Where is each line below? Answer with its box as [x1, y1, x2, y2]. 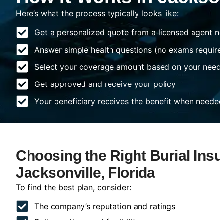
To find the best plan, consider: [16, 182, 131, 192]
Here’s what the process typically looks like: [16, 8, 179, 18]
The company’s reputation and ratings [34, 201, 175, 212]
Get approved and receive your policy [34, 79, 176, 89]
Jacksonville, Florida [16, 164, 155, 181]
